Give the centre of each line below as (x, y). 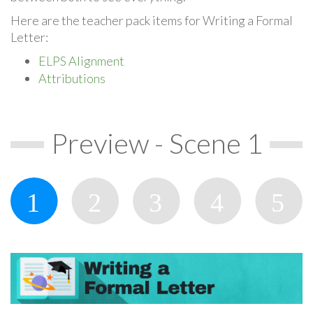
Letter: (29, 37)
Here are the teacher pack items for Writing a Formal (152, 20)
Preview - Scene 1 (156, 143)
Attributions (72, 78)
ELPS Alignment (81, 60)
